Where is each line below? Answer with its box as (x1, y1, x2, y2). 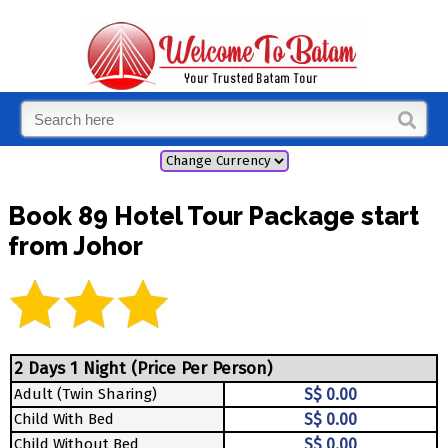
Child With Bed (14, 410, 114, 428)
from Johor (8, 230, 143, 261)
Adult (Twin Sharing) (14, 385, 157, 403)
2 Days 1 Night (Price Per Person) (14, 358, 272, 379)
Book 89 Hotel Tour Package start (8, 200, 419, 231)
